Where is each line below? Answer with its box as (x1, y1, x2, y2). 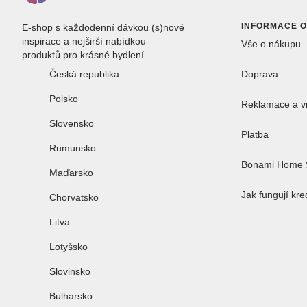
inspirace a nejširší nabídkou (22, 35, 146, 47)
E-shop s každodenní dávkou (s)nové (22, 21, 184, 33)
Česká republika (49, 68, 119, 79)
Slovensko (49, 117, 94, 129)
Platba (241, 128, 269, 140)
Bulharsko (49, 290, 93, 302)
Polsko (49, 93, 78, 104)
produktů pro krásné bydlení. (22, 49, 147, 60)
